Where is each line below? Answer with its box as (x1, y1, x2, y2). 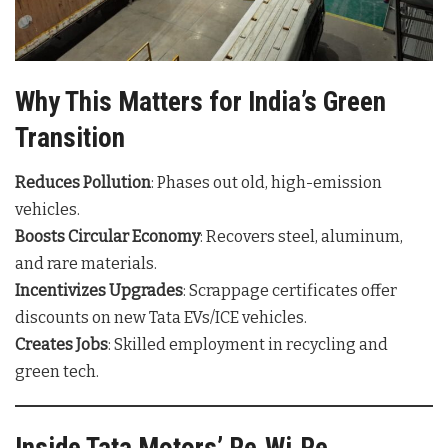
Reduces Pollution (15, 173, 151, 193)
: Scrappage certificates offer (183, 281, 397, 301)
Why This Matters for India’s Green (15, 85, 386, 118)
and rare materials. (15, 254, 157, 274)
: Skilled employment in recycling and (108, 335, 388, 355)
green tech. (15, 362, 99, 382)
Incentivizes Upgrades (15, 281, 183, 301)
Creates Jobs (15, 335, 108, 355)
